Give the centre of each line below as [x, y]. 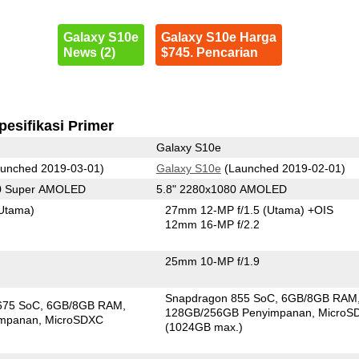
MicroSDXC [75, 319]
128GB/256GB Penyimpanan [239, 312]
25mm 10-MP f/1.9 [213, 261]
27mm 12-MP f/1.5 [214, 210]
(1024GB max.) [204, 327]
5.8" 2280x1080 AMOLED [221, 189]
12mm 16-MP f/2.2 [213, 224]
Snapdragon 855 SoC [220, 298]
